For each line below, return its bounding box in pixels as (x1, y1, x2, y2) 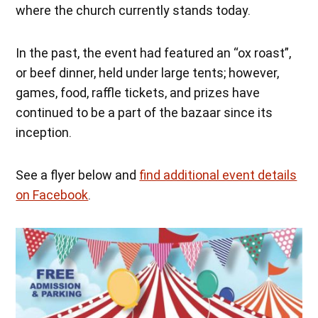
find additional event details (139, 168, 297, 183)
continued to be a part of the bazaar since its (16, 105, 273, 121)
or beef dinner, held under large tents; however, (16, 65, 280, 81)
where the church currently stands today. (16, 3, 251, 18)
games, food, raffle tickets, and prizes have (16, 85, 261, 101)
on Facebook (16, 187, 89, 203)
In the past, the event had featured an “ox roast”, (16, 45, 292, 61)
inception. (16, 125, 72, 141)
